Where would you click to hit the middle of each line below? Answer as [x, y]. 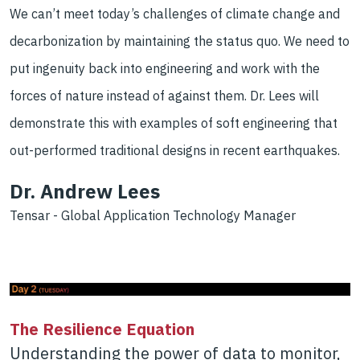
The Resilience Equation [102, 329]
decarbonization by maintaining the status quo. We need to [180, 41]
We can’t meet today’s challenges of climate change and [175, 14]
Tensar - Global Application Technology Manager [153, 216]
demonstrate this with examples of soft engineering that [174, 123]
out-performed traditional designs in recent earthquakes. [175, 151]
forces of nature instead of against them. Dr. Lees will [164, 96]
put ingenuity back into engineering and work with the [165, 69]
